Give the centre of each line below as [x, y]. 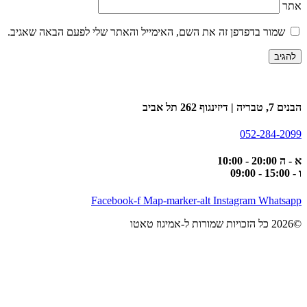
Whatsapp [280, 200]
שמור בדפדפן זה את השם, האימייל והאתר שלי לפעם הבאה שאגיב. [146, 32]
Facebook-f [116, 200]
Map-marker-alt [177, 200]
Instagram [234, 200]
